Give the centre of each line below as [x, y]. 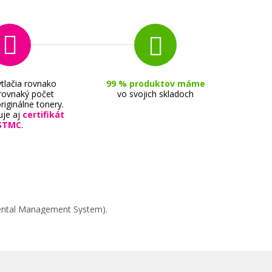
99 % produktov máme [155, 84]
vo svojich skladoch [155, 94]
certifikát [43, 115]
